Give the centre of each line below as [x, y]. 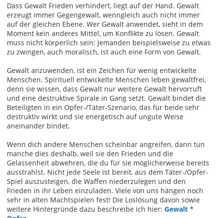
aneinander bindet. [38, 126]
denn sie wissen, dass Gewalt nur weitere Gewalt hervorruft [104, 89]
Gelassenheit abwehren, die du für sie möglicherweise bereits [108, 163]
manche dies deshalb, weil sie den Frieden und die [90, 153]
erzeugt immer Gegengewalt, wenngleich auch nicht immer [103, 15]
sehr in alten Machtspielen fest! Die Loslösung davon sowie [103, 200]
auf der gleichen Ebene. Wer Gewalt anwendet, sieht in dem [105, 24]
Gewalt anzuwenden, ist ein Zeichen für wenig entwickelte [102, 70]
